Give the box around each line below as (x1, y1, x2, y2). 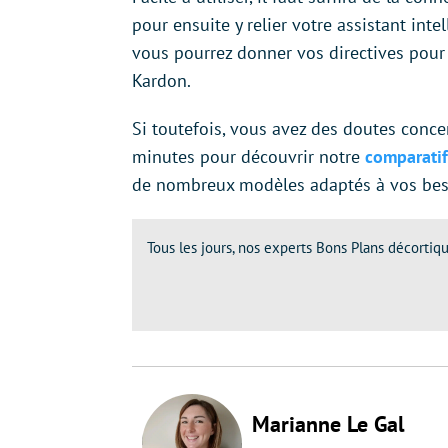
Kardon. (132, 69, 191, 93)
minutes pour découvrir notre (132, 145, 365, 169)
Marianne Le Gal (252, 410, 404, 439)
